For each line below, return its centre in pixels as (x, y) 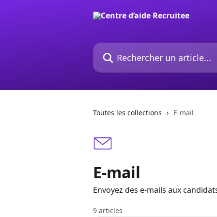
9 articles (108, 210)
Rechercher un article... (135, 48)
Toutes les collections (127, 113)
